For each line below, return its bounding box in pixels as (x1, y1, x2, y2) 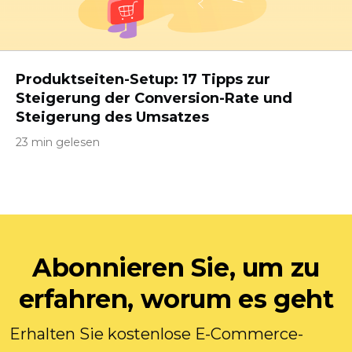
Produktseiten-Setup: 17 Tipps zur (16, 71, 270, 88)
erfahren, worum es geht (18, 284, 334, 314)
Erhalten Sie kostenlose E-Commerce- (9, 324, 303, 343)
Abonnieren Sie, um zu (32, 252, 320, 283)
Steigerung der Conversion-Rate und (16, 90, 292, 107)
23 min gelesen (16, 135, 100, 149)
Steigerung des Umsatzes (16, 108, 209, 126)
